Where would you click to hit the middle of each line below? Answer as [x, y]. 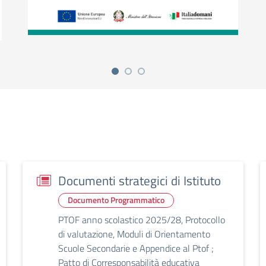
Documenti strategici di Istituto [140, 181]
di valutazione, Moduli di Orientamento [134, 234]
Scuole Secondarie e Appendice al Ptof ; [136, 248]
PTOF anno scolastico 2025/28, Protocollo [142, 220]
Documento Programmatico [116, 200]
